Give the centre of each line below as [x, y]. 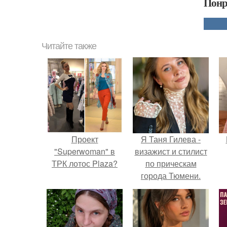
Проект [85, 139]
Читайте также [69, 46]
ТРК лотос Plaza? [85, 163]
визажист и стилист [171, 151]
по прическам [171, 163]
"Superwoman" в [85, 151]
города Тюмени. [171, 176]
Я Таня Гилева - [171, 139]
